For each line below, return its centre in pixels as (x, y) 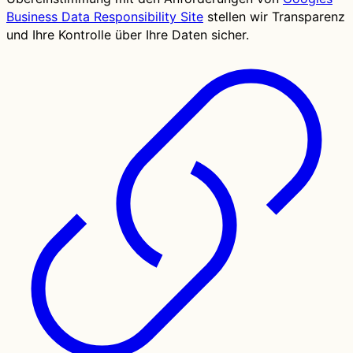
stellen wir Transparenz (274, 17)
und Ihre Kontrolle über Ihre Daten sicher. (128, 35)
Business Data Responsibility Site (105, 17)
